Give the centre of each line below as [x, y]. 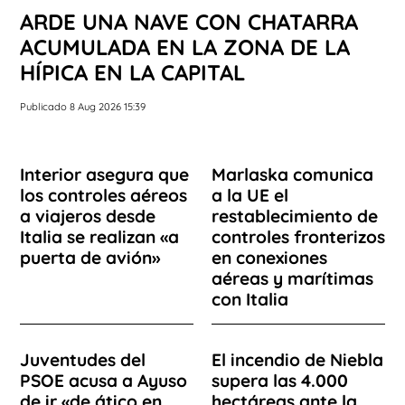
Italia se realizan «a [99, 236]
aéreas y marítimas [292, 278]
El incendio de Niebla [297, 359]
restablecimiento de [295, 216]
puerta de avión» [90, 257]
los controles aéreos [104, 195]
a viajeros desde [88, 216]
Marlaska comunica [292, 174]
